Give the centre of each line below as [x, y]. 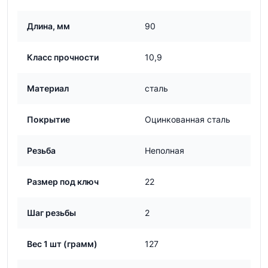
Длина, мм [48, 26]
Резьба [41, 150]
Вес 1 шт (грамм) [62, 244]
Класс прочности [63, 57]
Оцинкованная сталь [188, 119]
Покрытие [48, 119]
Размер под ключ [63, 182]
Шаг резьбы [51, 213]
